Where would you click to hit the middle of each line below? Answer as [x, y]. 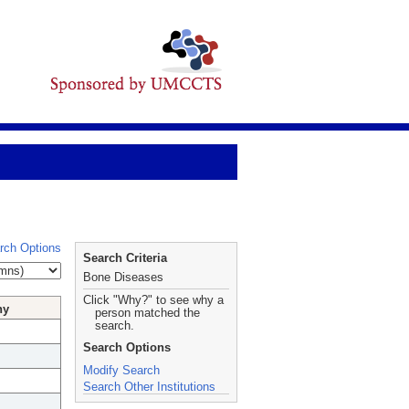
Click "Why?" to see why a [153, 300]
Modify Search [121, 370]
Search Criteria [125, 258]
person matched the [147, 313]
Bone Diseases [123, 277]
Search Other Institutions [149, 387]
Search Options [127, 347]
